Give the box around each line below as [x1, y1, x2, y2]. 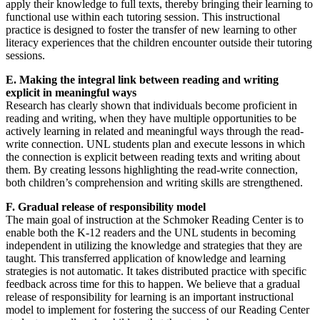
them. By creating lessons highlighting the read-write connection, [6, 164, 298, 176]
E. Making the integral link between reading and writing [6, 74, 279, 86]
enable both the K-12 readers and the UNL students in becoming [6, 226, 296, 239]
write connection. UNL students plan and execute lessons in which [6, 138, 305, 151]
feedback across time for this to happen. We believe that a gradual [6, 278, 300, 291]
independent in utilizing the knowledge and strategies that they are [6, 239, 302, 252]
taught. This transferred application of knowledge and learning [6, 252, 286, 265]
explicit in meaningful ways [6, 86, 136, 99]
